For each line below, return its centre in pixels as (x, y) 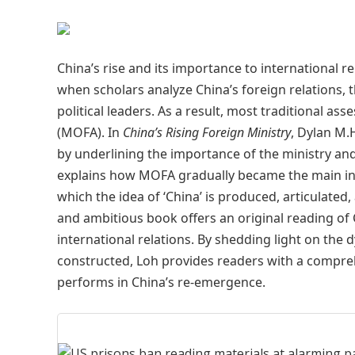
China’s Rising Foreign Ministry (207, 132)
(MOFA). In (90, 132)
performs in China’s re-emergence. (161, 282)
